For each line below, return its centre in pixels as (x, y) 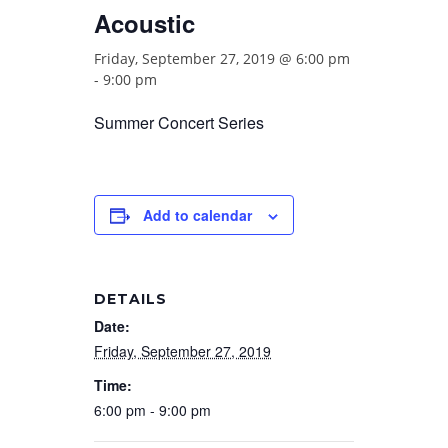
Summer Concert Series (179, 122)
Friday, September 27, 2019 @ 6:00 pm (222, 58)
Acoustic (144, 23)
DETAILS (130, 299)
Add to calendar (197, 215)
